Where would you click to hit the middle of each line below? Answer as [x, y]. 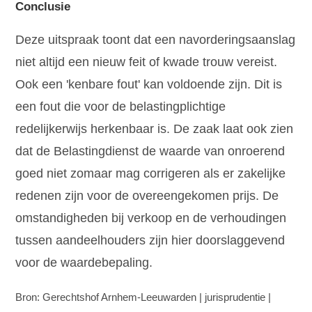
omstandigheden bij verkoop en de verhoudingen [151, 218]
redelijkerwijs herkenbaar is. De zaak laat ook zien [155, 129]
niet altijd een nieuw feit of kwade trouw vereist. [147, 62]
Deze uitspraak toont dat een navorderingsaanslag [156, 40]
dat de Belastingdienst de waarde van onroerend [150, 151]
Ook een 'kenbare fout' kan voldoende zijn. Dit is [149, 85]
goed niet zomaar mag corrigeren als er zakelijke [151, 174]
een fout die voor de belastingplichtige [121, 107]
